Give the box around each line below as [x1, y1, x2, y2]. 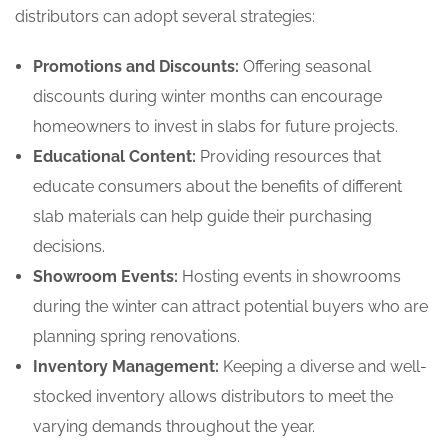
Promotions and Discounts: [33, 57, 239, 76]
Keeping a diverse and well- [219, 357, 427, 376]
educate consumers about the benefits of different [33, 177, 402, 196]
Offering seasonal [239, 57, 371, 76]
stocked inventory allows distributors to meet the [33, 387, 393, 406]
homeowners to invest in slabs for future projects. [33, 117, 398, 136]
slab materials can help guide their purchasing [33, 207, 372, 226]
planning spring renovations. [33, 327, 240, 346]
